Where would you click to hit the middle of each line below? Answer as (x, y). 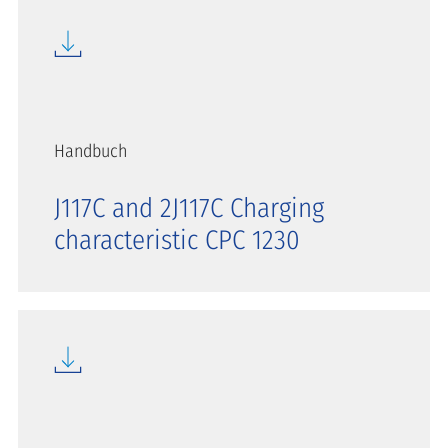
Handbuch (90, 150)
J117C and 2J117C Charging (189, 207)
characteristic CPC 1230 (177, 239)
